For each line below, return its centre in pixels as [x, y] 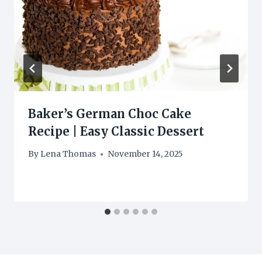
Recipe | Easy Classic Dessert [116, 131]
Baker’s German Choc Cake [110, 113]
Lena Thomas [68, 154]
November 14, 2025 [146, 154]
